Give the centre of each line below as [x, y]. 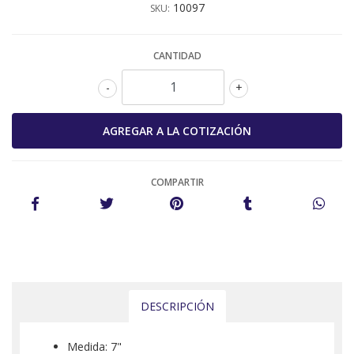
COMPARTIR [177, 182]
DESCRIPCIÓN [177, 306]
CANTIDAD [177, 55]
